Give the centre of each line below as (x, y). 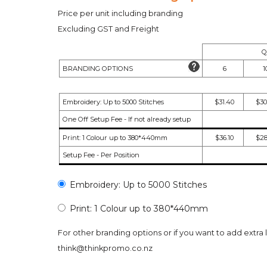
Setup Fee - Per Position (101, 155)
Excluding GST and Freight (108, 29)
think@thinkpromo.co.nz (105, 248)
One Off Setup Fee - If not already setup (127, 119)
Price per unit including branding (120, 13)
